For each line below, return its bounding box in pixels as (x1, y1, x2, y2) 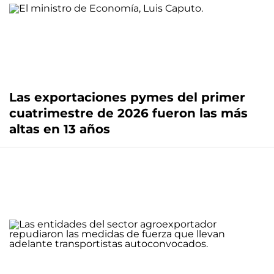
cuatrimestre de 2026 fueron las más (9, 106, 248, 121)
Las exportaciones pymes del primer (9, 90, 245, 105)
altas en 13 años (9, 122, 110, 137)
